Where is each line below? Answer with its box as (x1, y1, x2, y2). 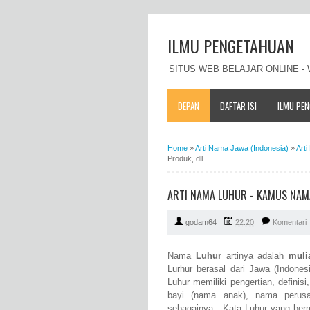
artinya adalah (221, 250, 289, 262)
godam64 (185, 218, 217, 227)
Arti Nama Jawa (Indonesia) (195, 143, 289, 152)
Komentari (273, 218, 307, 227)
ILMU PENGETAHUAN (167, 33, 294, 58)
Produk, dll (167, 154, 203, 163)
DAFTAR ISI (220, 98, 257, 113)
